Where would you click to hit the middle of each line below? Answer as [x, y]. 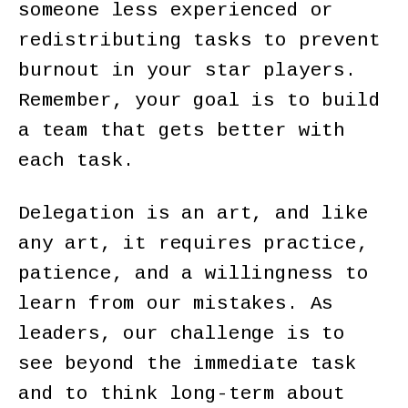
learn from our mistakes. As [176, 304]
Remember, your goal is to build [199, 101]
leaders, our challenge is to [182, 334]
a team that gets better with [182, 131]
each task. [77, 161]
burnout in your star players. [188, 71]
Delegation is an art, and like [194, 214]
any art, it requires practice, [194, 244]
